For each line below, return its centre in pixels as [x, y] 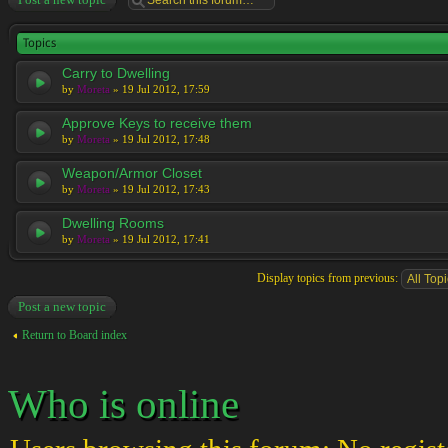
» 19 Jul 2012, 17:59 [160, 89]
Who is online [123, 404]
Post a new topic [62, 306]
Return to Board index [74, 335]
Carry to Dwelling [116, 73]
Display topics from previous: [328, 277]
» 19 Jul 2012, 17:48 [160, 139]
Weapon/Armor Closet [132, 173]
